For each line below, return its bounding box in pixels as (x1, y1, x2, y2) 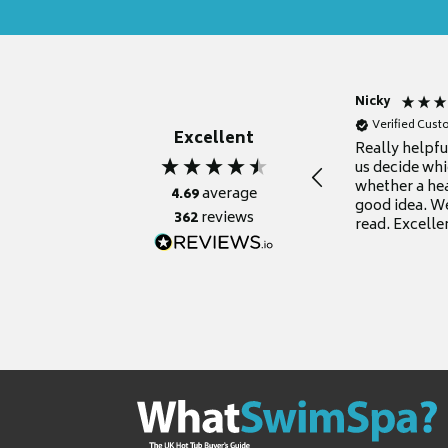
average (202, 182, 258, 208)
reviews (201, 206, 255, 232)
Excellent (174, 125, 255, 154)
